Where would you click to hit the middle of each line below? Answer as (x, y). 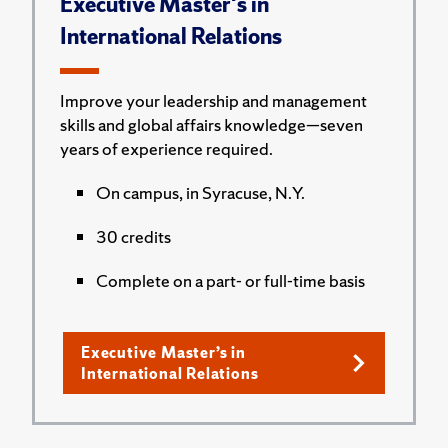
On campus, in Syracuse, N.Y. (200, 192)
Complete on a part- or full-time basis (230, 280)
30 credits (133, 236)
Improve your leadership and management (213, 100)
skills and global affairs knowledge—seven (211, 124)
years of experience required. (166, 148)
